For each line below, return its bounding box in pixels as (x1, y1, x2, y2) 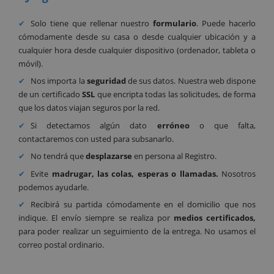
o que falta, (189, 119, 256, 131)
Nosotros (218, 168, 256, 179)
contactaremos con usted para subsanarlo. (18, 133, 174, 144)
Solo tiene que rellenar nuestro (31, 17, 154, 29)
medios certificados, (173, 212, 256, 224)
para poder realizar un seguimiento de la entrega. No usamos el (18, 226, 256, 237)
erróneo (157, 119, 190, 131)
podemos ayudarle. (18, 181, 89, 193)
